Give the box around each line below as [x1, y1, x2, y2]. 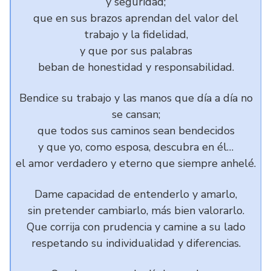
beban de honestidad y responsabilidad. [38, 60, 234, 74]
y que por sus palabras [79, 44, 192, 58]
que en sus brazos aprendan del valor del [33, 11, 238, 25]
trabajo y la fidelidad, [83, 27, 188, 42]
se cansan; [111, 107, 160, 122]
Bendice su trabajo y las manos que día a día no [19, 91, 253, 105]
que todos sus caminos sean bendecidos [37, 123, 235, 138]
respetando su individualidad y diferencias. [31, 236, 241, 250]
